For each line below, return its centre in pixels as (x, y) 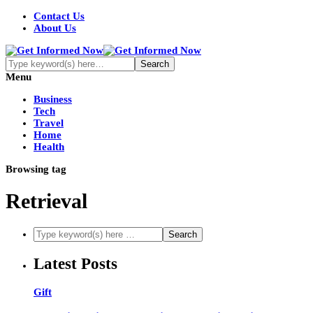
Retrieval (46, 201)
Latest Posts (75, 263)
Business (53, 99)
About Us (55, 28)
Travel (49, 123)
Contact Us (59, 16)
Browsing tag (36, 169)
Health (49, 147)
